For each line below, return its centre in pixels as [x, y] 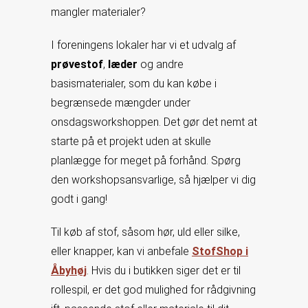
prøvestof [77, 64]
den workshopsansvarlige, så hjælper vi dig [153, 180]
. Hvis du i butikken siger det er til [164, 271]
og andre [162, 64]
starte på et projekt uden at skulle [131, 141]
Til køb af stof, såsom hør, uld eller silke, [145, 232]
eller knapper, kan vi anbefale [121, 251]
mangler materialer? [98, 12]
